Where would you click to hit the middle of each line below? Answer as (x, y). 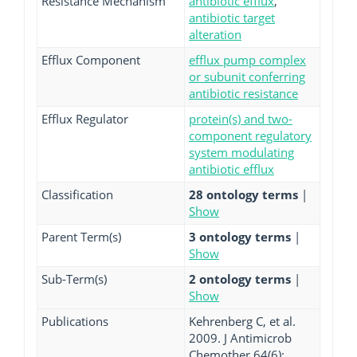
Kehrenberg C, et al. (242, 321)
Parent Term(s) (81, 237)
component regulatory (250, 135)
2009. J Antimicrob (240, 338)
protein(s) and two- (241, 119)
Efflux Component (91, 60)
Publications (75, 321)
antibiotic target (232, 18)
